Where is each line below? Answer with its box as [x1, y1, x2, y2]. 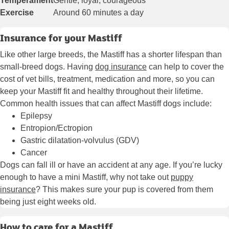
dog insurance [95, 62, 147, 72]
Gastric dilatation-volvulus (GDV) [20, 136, 139, 145]
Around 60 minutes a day [53, 8, 144, 17]
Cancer [20, 148, 47, 157]
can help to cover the [147, 62, 224, 72]
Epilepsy [20, 111, 52, 121]
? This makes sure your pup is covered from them [36, 185, 213, 194]
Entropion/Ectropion [20, 124, 93, 133]
